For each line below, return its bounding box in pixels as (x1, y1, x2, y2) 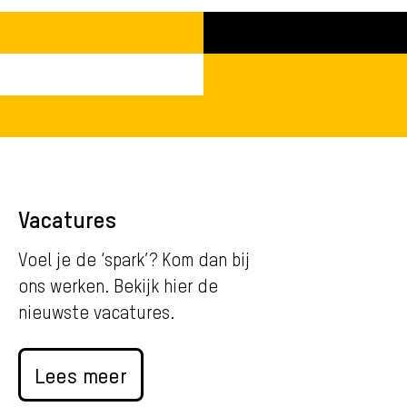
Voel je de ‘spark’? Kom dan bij (18, 247, 250, 271)
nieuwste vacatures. (18, 300, 174, 323)
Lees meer (35, 361, 127, 389)
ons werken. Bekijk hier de (18, 273, 218, 297)
